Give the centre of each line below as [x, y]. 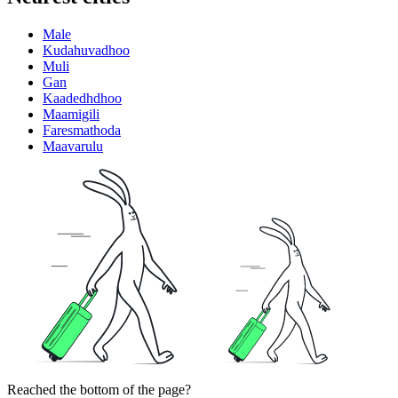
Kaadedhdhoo [82, 98]
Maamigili [71, 114]
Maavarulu [73, 146]
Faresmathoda [82, 130]
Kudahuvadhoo [86, 50]
